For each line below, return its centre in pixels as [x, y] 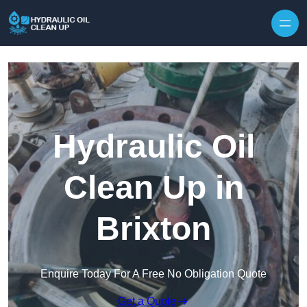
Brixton [153, 229]
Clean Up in [153, 188]
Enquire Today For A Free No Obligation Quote [153, 274]
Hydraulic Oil [153, 147]
